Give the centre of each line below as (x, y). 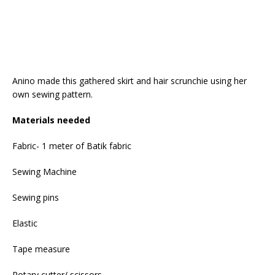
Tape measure (41, 249)
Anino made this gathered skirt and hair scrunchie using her (130, 80)
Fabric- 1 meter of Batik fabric (72, 145)
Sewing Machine (45, 171)
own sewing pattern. (52, 94)
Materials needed (51, 120)
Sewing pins (36, 197)
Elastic (25, 223)
